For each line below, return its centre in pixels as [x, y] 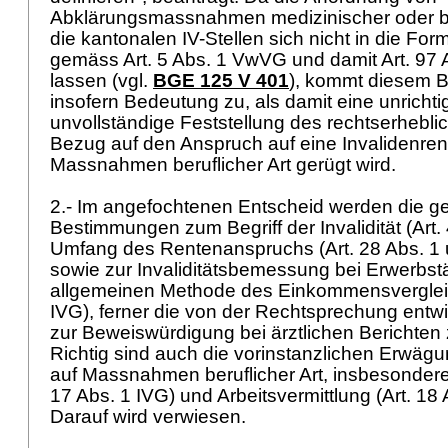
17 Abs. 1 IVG [109, 395]
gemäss [86, 59]
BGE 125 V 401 [221, 80]
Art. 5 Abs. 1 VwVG [205, 59]
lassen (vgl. [101, 80]
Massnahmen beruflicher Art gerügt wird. [225, 164]
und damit [334, 59]
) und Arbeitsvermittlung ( [275, 395]
